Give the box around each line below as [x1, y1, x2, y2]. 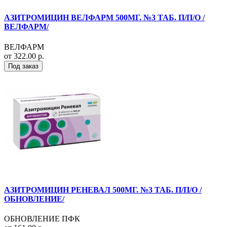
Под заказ [8, 62, 39, 70]
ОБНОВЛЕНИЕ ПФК [4, 214, 80, 223]
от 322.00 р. [4, 51, 44, 60]
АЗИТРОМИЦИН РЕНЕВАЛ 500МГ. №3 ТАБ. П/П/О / [4, 185, 202, 194]
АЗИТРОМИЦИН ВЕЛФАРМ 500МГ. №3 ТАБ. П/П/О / [4, 13, 205, 22]
